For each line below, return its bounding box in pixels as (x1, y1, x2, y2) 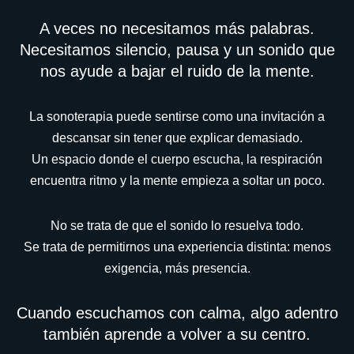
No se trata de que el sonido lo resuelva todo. (51, 218, 303, 232)
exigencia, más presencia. (104, 261, 250, 275)
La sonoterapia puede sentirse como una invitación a (29, 109, 325, 123)
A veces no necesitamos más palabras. (40, 19, 314, 37)
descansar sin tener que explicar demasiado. (51, 130, 303, 145)
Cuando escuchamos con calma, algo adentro (16, 303, 338, 322)
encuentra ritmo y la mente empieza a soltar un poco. (29, 173, 325, 187)
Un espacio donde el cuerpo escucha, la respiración (32, 152, 322, 166)
